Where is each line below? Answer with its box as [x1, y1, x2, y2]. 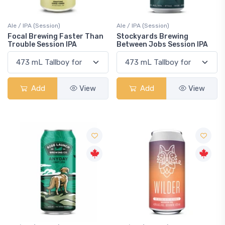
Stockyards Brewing [117, 32, 188, 41]
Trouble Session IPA [8, 40, 77, 49]
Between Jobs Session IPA [117, 40, 208, 49]
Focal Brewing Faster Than [8, 32, 103, 41]
